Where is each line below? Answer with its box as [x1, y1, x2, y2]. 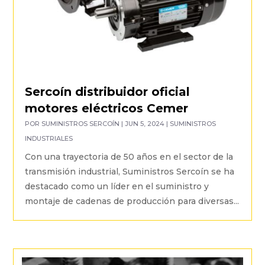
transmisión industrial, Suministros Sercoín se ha [25, 166, 235, 177]
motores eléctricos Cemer [25, 101, 189, 116]
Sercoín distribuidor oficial [25, 85, 190, 99]
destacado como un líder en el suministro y [25, 181, 209, 192]
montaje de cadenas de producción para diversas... [25, 196, 240, 207]
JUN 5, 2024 [125, 119, 165, 128]
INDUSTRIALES [25, 134, 73, 143]
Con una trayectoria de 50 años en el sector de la [25, 151, 234, 163]
